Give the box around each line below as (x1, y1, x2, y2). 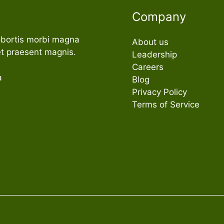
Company (132, 9, 186, 24)
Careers (132, 62, 163, 72)
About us (132, 37, 168, 47)
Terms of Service (132, 99, 199, 110)
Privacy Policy (132, 87, 187, 97)
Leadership (132, 49, 177, 60)
